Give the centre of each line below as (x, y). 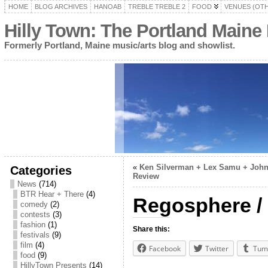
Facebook (165, 249)
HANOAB (107, 7)
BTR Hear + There (52, 194)
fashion (33, 225)
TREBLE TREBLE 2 (156, 7)
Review (146, 176)
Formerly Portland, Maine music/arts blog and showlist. (119, 45)
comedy (34, 204)
